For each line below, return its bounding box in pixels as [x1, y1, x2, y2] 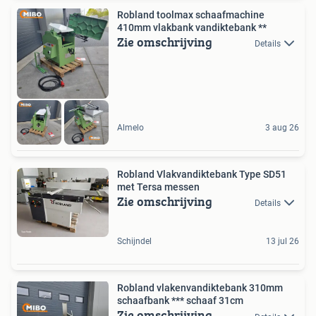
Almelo [117, 122, 144, 133]
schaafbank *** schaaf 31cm [117, 295, 243, 307]
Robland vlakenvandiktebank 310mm [117, 282, 283, 294]
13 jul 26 [266, 236, 299, 247]
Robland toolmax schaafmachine [117, 8, 265, 20]
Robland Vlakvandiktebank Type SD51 [117, 168, 286, 180]
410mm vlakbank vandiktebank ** [117, 21, 267, 33]
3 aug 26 [265, 122, 299, 133]
